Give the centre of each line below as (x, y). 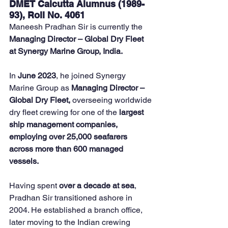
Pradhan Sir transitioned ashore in (72, 198)
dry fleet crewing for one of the (64, 112)
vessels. (24, 161)
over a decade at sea (97, 186)
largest (132, 112)
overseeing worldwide (112, 100)
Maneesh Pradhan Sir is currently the (77, 27)
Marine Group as (40, 88)
